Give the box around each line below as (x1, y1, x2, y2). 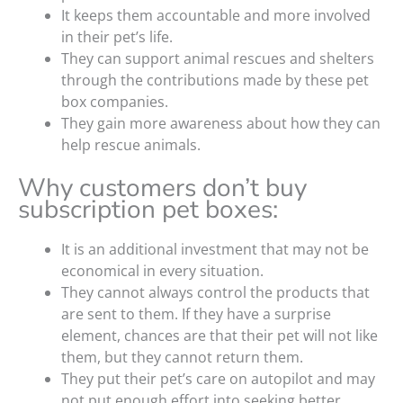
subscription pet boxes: (18, 193, 278, 228)
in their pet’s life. (61, 27, 173, 48)
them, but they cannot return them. (61, 347, 303, 368)
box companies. (61, 92, 168, 112)
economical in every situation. (61, 261, 264, 282)
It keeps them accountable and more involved (61, 5, 371, 26)
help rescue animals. (61, 135, 201, 156)
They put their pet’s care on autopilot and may (61, 369, 375, 390)
